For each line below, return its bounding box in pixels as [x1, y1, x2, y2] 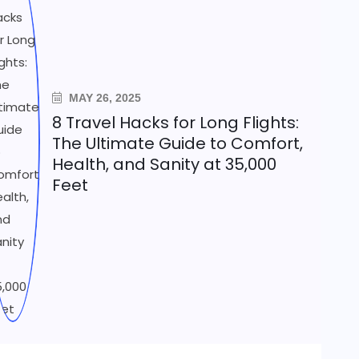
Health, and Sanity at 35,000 [52, 153, 277, 175]
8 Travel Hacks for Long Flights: [52, 111, 300, 134]
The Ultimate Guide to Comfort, [52, 132, 304, 155]
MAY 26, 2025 [66, 91, 142, 104]
